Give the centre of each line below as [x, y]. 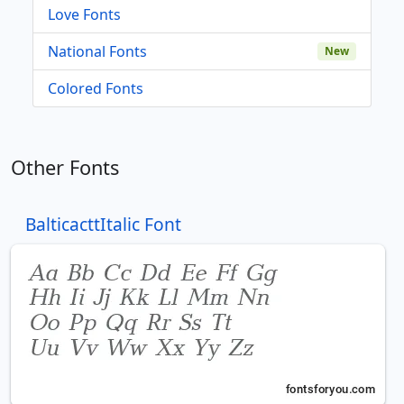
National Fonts [97, 51]
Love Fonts [84, 14]
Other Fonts [65, 167]
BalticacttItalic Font [103, 224]
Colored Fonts [96, 88]
